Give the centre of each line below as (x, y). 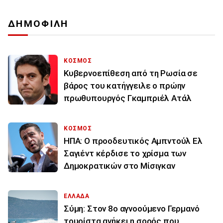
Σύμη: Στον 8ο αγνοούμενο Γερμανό (132, 209)
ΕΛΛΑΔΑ (77, 196)
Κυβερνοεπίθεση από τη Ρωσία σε (131, 73)
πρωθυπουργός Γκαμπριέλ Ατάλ (128, 98)
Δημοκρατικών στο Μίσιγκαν (119, 166)
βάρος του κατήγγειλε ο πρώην (125, 86)
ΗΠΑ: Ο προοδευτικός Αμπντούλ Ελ (133, 141)
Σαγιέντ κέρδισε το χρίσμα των (125, 154)
